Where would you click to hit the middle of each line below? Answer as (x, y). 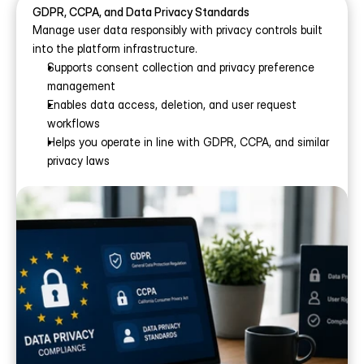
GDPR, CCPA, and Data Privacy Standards (141, 12)
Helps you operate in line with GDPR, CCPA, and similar (188, 142)
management (81, 86)
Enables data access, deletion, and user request (172, 104)
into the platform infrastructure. (115, 48)
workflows (74, 123)
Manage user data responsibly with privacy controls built (178, 30)
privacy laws (78, 160)
